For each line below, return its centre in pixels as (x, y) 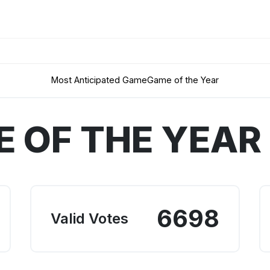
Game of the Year (183, 80)
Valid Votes (89, 219)
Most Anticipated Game (99, 80)
